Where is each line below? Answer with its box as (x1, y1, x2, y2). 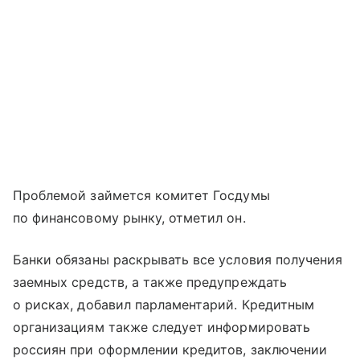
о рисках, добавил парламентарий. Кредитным (13, 296, 315, 313)
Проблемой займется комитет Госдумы (13, 186, 270, 203)
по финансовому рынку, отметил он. (13, 209, 246, 226)
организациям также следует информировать (13, 318, 310, 335)
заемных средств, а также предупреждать (13, 273, 287, 290)
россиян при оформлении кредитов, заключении (13, 341, 328, 358)
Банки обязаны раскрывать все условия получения (13, 251, 343, 268)
